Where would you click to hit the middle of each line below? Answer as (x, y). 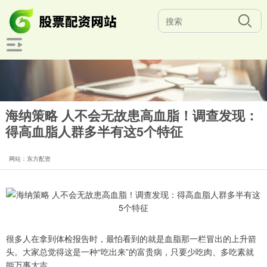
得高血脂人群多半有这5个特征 (94, 131)
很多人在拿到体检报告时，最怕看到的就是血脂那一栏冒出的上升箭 (131, 238)
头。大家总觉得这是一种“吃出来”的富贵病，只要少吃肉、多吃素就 (130, 252)
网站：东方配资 (30, 159)
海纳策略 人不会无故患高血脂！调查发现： (131, 115)
